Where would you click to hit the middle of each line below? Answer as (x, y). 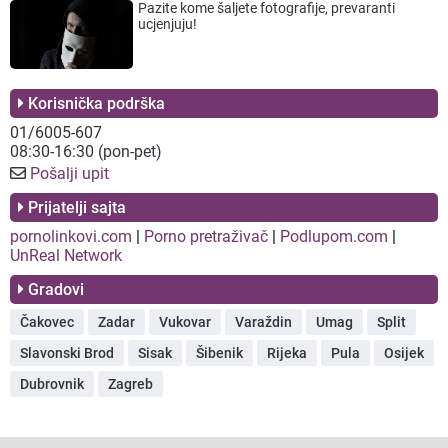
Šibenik (219, 353)
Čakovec (47, 322)
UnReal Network (66, 256)
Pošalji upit (69, 174)
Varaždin (263, 322)
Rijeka (287, 353)
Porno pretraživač (206, 237)
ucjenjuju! (168, 23)
